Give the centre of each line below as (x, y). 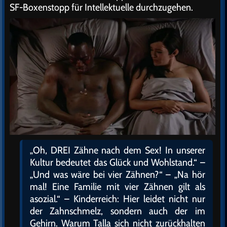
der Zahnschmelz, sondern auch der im (118, 211)
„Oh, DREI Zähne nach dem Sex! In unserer (118, 150)
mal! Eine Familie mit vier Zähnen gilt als (118, 186)
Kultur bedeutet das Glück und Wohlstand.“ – (118, 162)
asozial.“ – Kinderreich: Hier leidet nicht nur (118, 198)
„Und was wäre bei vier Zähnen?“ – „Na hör (118, 174)
